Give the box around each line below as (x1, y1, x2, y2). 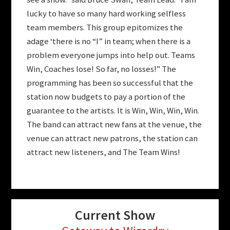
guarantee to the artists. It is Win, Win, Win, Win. (27, 105, 200, 116)
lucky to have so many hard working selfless (27, 8, 186, 19)
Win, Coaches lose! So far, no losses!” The (27, 63, 177, 74)
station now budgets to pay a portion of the (27, 91, 186, 102)
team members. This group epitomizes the (27, 22, 183, 33)
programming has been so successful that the (27, 77, 194, 88)
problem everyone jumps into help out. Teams (27, 49, 196, 61)
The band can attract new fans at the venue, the (27, 119, 202, 130)
